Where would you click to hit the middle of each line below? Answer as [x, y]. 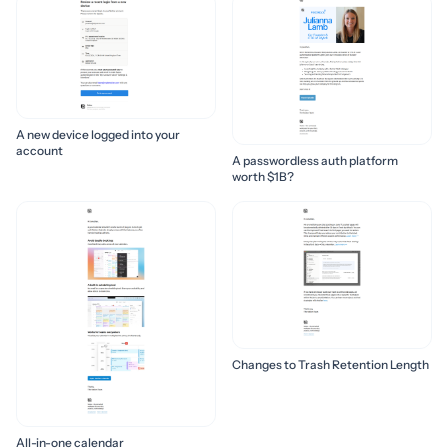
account [39, 150]
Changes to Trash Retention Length [330, 365]
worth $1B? [263, 177]
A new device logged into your [98, 134]
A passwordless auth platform [315, 161]
